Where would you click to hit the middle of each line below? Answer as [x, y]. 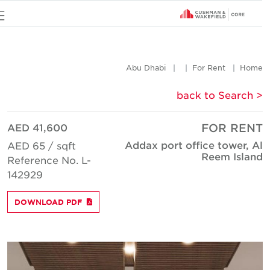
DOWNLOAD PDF [56, 202]
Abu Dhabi [154, 67]
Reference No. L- [57, 160]
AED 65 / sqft [49, 145]
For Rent [217, 67]
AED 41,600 [45, 127]
